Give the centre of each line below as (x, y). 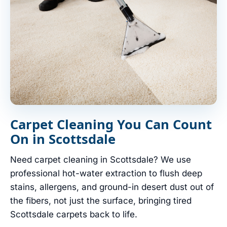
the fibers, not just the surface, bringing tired (101, 201)
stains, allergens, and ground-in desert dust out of (112, 187)
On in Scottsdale (63, 139)
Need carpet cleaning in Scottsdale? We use (101, 160)
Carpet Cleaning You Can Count (111, 125)
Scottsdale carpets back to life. (74, 215)
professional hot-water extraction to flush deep (106, 174)
